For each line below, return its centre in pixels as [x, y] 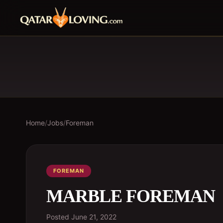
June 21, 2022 [94, 217]
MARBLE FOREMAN [131, 196]
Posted [59, 217]
